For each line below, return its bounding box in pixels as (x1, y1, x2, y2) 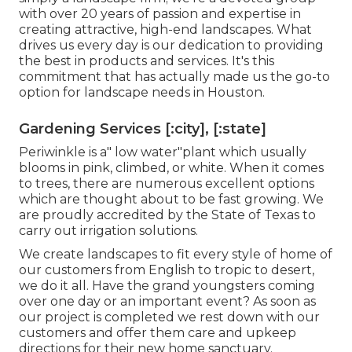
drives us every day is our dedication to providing (19, 38, 324, 53)
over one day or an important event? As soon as (19, 294, 316, 310)
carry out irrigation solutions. (19, 223, 198, 239)
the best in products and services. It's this (19, 53, 274, 69)
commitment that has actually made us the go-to (19, 69, 330, 85)
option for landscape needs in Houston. (19, 85, 265, 101)
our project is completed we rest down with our (19, 310, 320, 325)
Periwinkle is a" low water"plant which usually (19, 145, 306, 160)
